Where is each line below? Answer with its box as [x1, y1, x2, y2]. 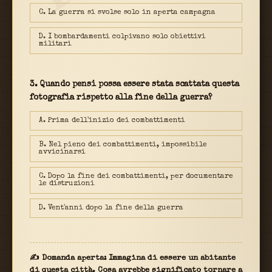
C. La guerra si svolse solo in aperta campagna [39, 8, 216, 16]
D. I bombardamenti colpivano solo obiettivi [39, 33, 206, 41]
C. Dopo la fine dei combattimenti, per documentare [39, 172, 233, 180]
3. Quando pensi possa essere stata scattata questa [30, 80, 239, 89]
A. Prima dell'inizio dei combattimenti [39, 117, 185, 124]
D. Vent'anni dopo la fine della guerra [39, 204, 183, 212]
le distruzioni [39, 180, 95, 188]
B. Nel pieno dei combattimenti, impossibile [39, 141, 207, 149]
